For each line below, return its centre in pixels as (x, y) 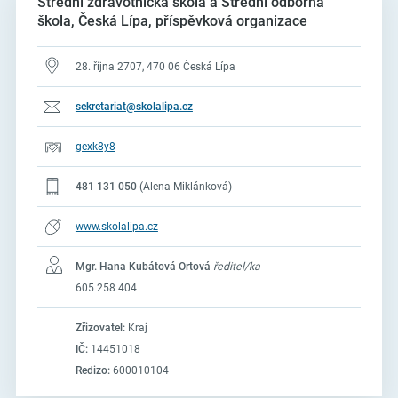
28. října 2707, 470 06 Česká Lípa (155, 67)
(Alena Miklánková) (185, 187)
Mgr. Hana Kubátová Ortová (143, 267)
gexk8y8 (95, 147)
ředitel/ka (236, 267)
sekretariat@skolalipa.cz (134, 107)
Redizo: (92, 371)
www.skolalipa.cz (116, 227)
